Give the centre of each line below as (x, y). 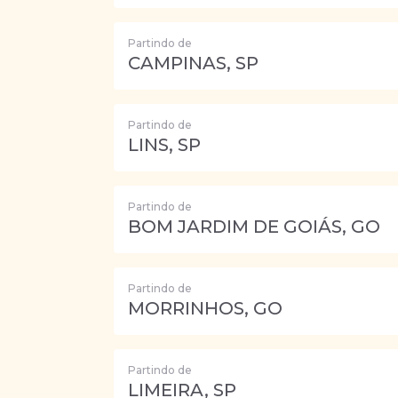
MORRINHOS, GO (205, 308)
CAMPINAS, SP (193, 63)
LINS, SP (164, 145)
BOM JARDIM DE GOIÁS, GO (254, 227)
